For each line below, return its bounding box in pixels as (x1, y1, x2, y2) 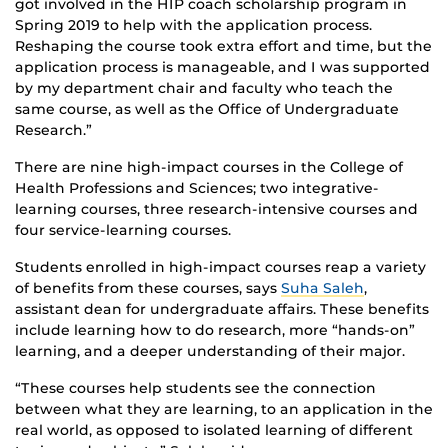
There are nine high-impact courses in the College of (15, 158, 403, 177)
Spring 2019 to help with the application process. (15, 16, 372, 35)
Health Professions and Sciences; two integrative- (15, 179, 379, 198)
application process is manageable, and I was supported (15, 58, 430, 77)
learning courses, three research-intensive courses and (15, 200, 418, 219)
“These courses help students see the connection (15, 379, 376, 398)
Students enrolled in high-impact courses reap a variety (15, 258, 426, 277)
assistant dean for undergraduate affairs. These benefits (15, 300, 429, 319)
